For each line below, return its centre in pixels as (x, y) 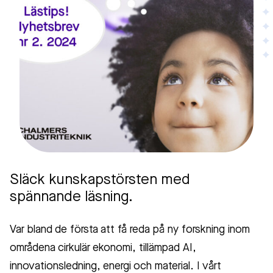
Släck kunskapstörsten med (100, 180)
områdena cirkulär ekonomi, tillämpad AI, (103, 248)
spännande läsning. (71, 197)
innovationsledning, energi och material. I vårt (115, 266)
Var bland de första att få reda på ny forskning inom (130, 230)
